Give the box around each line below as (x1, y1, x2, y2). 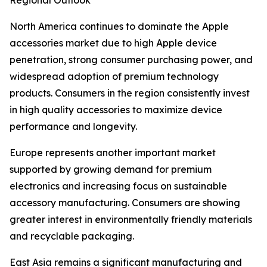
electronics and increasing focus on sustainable (10, 180, 227, 193)
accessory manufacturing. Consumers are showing (10, 197, 240, 209)
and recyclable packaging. (10, 230, 134, 243)
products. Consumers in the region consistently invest (10, 87, 250, 100)
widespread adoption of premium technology (10, 70, 219, 83)
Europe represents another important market (10, 147, 216, 159)
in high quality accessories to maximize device (10, 104, 222, 116)
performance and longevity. (10, 120, 137, 133)
